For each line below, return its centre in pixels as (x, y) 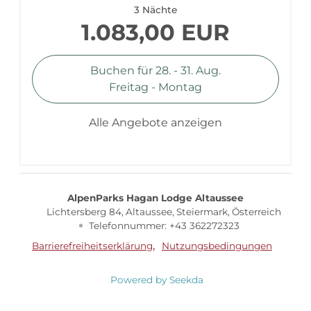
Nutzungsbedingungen (217, 246)
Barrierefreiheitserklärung (92, 246)
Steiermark (202, 212)
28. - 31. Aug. (188, 71)
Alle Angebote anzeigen (155, 123)
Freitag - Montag (155, 87)
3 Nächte (155, 9)
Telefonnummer (126, 226)
